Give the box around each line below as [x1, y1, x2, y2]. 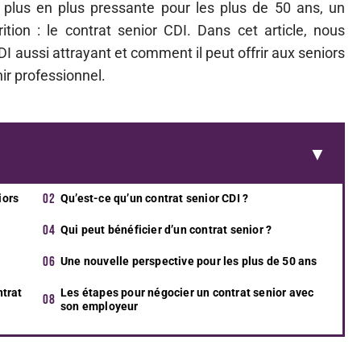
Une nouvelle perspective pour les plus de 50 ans [60, 255, 317, 268]
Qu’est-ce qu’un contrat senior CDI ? [60, 192, 249, 205]
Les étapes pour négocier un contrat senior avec [60, 286, 314, 299]
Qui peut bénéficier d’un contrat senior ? [60, 223, 272, 236]
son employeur [60, 300, 139, 313]
